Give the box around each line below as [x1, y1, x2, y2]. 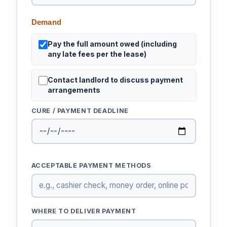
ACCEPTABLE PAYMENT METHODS [31, 162, 152, 169]
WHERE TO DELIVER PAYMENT [31, 207, 136, 215]
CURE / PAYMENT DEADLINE [31, 106, 129, 115]
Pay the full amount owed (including [48, 40, 177, 49]
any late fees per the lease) [48, 50, 147, 59]
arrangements [48, 86, 101, 95]
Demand [31, 18, 62, 27]
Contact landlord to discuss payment [48, 75, 183, 85]
